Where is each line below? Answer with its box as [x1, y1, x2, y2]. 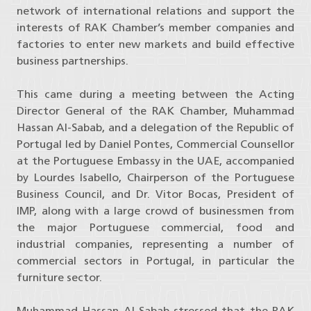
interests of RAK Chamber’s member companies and [17, 21, 294, 35]
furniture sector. [17, 271, 102, 285]
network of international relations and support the [17, 4, 294, 18]
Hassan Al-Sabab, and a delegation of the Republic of [17, 121, 294, 135]
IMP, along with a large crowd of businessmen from [17, 204, 294, 218]
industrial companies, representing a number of [17, 237, 294, 251]
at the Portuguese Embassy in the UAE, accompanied [17, 154, 294, 168]
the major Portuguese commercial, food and [17, 221, 294, 235]
